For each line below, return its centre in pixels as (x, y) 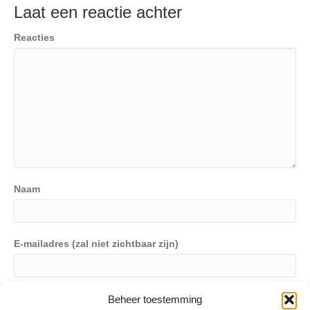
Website (33, 299)
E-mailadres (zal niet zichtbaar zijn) (96, 244)
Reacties (34, 38)
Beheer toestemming (155, 299)
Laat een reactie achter (98, 12)
